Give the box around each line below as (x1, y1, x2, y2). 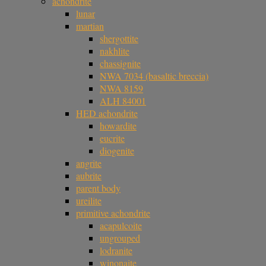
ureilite (76, 194, 102, 207)
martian (76, 20, 104, 33)
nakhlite (100, 45, 129, 58)
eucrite (100, 132, 125, 145)
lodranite (100, 244, 132, 257)
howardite (100, 119, 137, 132)
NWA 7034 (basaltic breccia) (100, 69, 208, 83)
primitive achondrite (76, 207, 150, 220)
